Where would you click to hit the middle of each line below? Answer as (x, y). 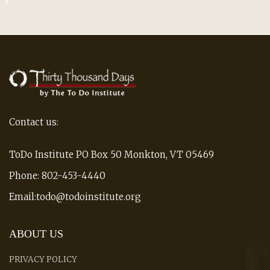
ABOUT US (36, 234)
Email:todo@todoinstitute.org (75, 196)
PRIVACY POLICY (43, 259)
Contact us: (34, 122)
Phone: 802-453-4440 (57, 175)
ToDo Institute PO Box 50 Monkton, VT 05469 (111, 154)
